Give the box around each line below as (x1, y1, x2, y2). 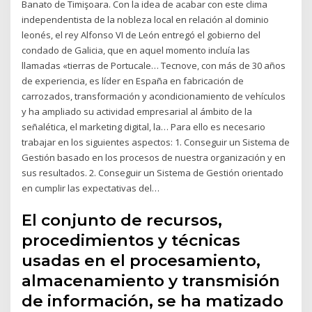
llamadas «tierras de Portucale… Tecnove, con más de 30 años (22, 59, 286, 72)
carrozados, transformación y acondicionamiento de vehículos (22, 90, 286, 103)
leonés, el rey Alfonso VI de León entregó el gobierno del (22, 29, 261, 42)
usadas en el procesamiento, (22, 250, 261, 270)
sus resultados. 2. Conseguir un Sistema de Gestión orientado (22, 166, 284, 180)
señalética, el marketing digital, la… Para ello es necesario (22, 120, 266, 134)
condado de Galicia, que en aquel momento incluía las (22, 44, 251, 57)
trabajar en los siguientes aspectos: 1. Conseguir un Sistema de (22, 136, 290, 149)
